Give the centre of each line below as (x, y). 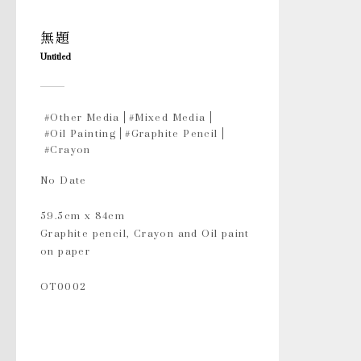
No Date (64, 180)
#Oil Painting (81, 133)
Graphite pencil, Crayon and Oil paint (145, 233)
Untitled (56, 56)
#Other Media (82, 117)
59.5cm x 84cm (83, 215)
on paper (66, 251)
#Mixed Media (167, 117)
